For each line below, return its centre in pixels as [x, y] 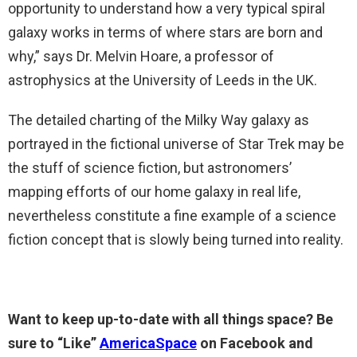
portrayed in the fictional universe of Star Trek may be [176, 144]
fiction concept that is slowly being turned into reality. [176, 240]
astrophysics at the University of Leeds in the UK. [163, 80]
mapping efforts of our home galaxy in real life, [154, 192]
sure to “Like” [54, 343]
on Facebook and [257, 343]
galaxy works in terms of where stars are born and [165, 33]
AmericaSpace [148, 343]
